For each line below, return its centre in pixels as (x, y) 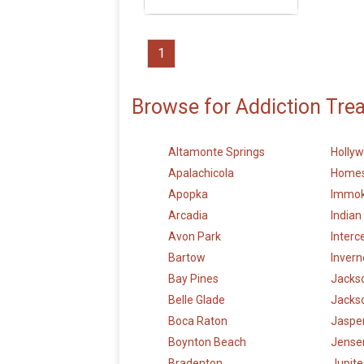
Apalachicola (201, 173)
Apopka (188, 195)
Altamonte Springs (217, 152)
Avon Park (195, 237)
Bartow (187, 258)
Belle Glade (197, 300)
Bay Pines (193, 279)
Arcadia (188, 216)
